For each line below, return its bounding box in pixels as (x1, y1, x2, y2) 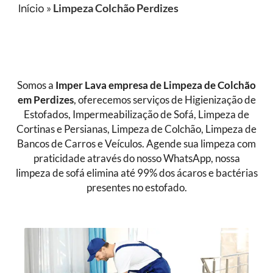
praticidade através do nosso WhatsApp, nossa (33, 152, 240, 165)
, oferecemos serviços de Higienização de (73, 94, 256, 106)
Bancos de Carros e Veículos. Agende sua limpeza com (17, 138, 256, 150)
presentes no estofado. (86, 182, 187, 194)
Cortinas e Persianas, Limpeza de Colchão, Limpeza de (16, 123, 257, 135)
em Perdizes (17, 94, 74, 106)
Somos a (17, 79, 55, 91)
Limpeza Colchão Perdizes (53, 1, 179, 15)
